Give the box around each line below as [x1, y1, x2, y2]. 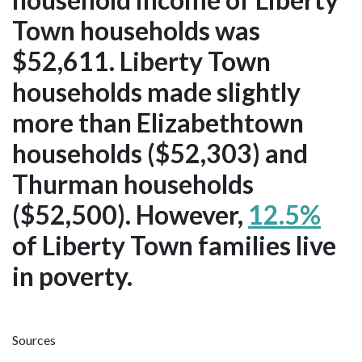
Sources [12, 332, 56, 348]
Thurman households [12, 168, 254, 200]
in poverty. [12, 260, 133, 293]
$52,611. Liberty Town [12, 45, 271, 78]
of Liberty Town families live [12, 229, 336, 262]
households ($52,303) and [12, 137, 308, 170]
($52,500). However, [12, 199, 248, 231]
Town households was [12, 15, 260, 47]
